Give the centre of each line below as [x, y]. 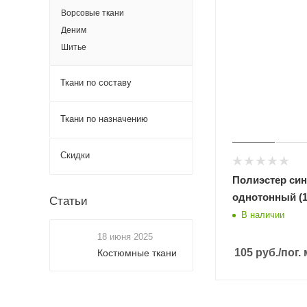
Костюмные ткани [137, 253]
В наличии [263, 214]
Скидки [75, 155]
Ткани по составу [96, 83]
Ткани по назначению [104, 119]
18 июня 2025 [125, 237]
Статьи [69, 201]
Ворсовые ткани [93, 13]
